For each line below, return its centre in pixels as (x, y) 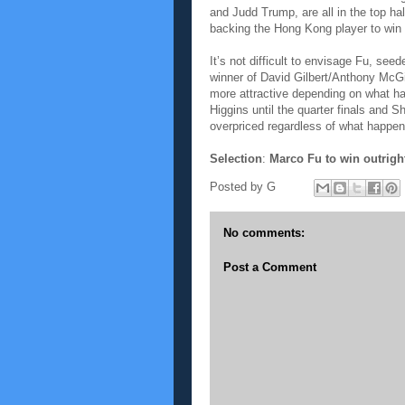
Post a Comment (270, 267)
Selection (236, 159)
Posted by (238, 187)
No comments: (264, 233)
